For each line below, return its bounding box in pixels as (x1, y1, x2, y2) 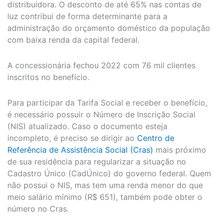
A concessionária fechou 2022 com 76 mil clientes (7, 60, 195, 70)
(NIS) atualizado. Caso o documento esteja (7, 121, 167, 131)
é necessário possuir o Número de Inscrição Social (7, 109, 195, 119)
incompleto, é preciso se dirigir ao (7, 133, 137, 143)
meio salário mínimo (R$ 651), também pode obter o (7, 192, 202, 202)
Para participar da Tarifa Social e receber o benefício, (7, 97, 207, 108)
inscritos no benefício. (7, 72, 89, 82)
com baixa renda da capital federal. (7, 34, 139, 45)
